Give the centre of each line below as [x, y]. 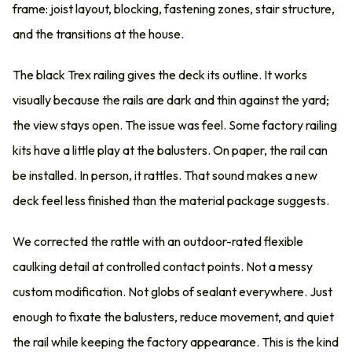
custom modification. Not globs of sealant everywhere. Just [172, 291]
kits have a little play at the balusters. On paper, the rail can [170, 150]
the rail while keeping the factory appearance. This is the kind [176, 342]
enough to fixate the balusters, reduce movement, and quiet [173, 317]
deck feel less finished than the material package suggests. [171, 200]
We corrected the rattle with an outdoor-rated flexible [158, 241]
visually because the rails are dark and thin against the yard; [171, 100]
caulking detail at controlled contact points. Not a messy [163, 266]
